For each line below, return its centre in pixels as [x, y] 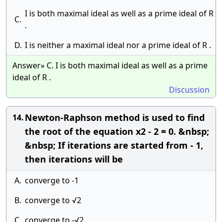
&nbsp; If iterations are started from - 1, [114, 145]
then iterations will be [74, 159]
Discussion [189, 90]
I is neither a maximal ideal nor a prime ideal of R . [118, 45]
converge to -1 [52, 180]
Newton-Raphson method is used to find [115, 117]
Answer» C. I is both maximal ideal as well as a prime [110, 65]
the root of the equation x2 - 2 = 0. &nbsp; [117, 131]
